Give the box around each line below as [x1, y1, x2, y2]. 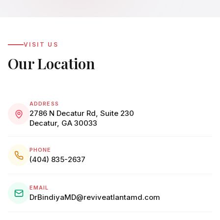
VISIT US [24, 41, 59, 49]
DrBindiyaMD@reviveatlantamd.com [29, 192, 160, 202]
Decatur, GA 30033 [29, 118, 97, 128]
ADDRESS [29, 100, 59, 108]
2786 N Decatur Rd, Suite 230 [29, 109, 134, 118]
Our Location [8, 54, 95, 74]
